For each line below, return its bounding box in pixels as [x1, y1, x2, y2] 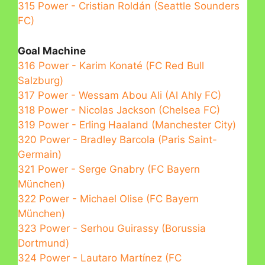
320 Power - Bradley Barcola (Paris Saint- [18, 133, 217, 146]
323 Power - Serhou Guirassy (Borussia [18, 222, 206, 234]
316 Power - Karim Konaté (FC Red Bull [18, 59, 204, 72]
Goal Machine [18, 44, 86, 57]
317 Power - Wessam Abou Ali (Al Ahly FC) [18, 89, 221, 101]
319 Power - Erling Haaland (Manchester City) [18, 118, 236, 131]
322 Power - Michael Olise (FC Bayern [18, 192, 199, 205]
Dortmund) [18, 237, 69, 249]
